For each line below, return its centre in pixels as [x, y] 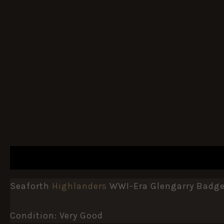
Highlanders [79, 186]
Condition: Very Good [56, 215]
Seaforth [31, 186]
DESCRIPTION [43, 158]
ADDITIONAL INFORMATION [144, 158]
